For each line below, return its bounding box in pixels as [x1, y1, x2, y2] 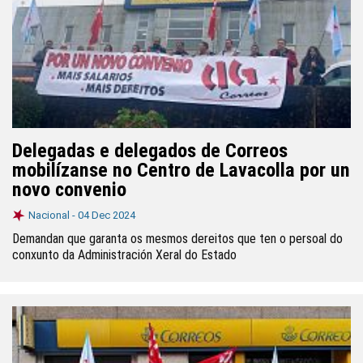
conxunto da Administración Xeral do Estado [12, 247, 237, 263]
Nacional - [28, 209, 78, 221]
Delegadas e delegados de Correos [12, 139, 288, 162]
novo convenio [12, 178, 126, 201]
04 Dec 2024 [78, 209, 135, 221]
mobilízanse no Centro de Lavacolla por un [12, 159, 350, 181]
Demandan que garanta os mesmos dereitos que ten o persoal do [12, 231, 343, 246]
